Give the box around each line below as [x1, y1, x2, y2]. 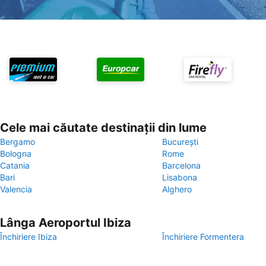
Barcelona [162, 160, 201, 170]
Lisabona [162, 172, 197, 182]
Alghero [162, 184, 192, 194]
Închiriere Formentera [162, 232, 244, 242]
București [162, 137, 198, 147]
